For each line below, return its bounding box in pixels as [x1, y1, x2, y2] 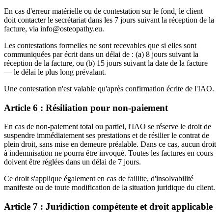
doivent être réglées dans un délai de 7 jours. [4, 158, 141, 166]
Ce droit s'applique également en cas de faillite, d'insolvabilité [4, 174, 193, 183]
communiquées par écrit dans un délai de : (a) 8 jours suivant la [4, 50, 198, 58]
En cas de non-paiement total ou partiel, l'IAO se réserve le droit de [4, 122, 211, 131]
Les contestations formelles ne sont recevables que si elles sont [4, 41, 196, 50]
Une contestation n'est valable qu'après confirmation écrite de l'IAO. [4, 84, 214, 93]
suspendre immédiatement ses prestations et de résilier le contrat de [4, 131, 209, 140]
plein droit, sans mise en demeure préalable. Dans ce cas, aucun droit [4, 140, 216, 149]
